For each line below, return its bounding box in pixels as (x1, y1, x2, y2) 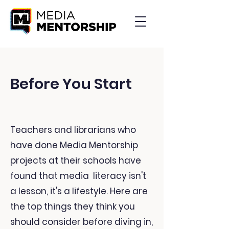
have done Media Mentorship (10, 139, 138, 151)
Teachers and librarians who (10, 124, 136, 136)
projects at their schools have (10, 154, 141, 167)
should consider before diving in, (10, 216, 153, 228)
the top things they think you (10, 200, 135, 213)
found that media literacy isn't (10, 170, 146, 182)
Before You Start (10, 74, 132, 94)
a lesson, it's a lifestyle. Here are (10, 185, 148, 197)
